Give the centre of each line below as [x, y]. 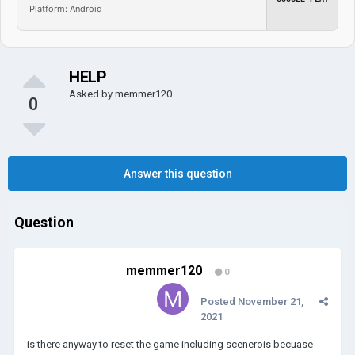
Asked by [92, 94]
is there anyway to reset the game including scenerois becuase [170, 344]
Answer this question [177, 174]
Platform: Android [66, 8]
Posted [219, 302]
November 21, [271, 302]
